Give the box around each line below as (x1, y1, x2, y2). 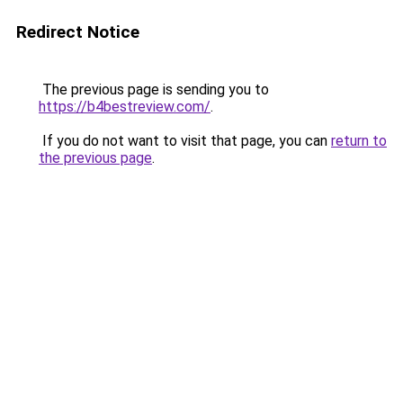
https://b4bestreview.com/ (39, 98, 210, 115)
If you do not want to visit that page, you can (39, 132, 331, 149)
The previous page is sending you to (39, 81, 269, 98)
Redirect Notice (16, 22, 139, 42)
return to (331, 132, 387, 149)
